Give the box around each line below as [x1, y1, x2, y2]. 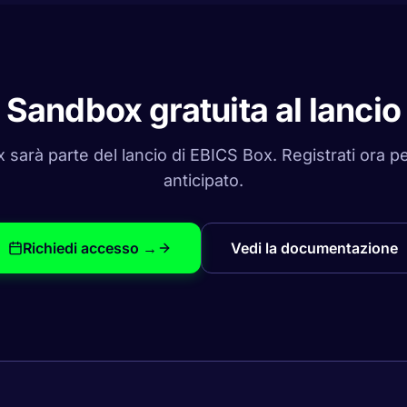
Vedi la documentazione [231, 239, 398, 257]
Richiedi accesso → [23, 239, 157, 257]
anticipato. [164, 171, 243, 190]
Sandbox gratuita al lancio [6, 90, 401, 130]
